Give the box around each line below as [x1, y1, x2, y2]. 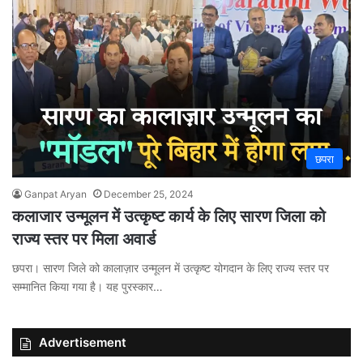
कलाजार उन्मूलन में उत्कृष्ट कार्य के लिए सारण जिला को [12, 206, 326, 226]
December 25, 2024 [104, 187, 194, 200]
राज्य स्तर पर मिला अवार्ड [12, 228, 156, 249]
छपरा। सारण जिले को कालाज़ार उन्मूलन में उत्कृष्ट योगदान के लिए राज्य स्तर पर [12, 260, 329, 275]
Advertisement [39, 334, 126, 350]
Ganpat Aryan [24, 187, 87, 200]
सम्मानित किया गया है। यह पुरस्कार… [12, 279, 163, 293]
